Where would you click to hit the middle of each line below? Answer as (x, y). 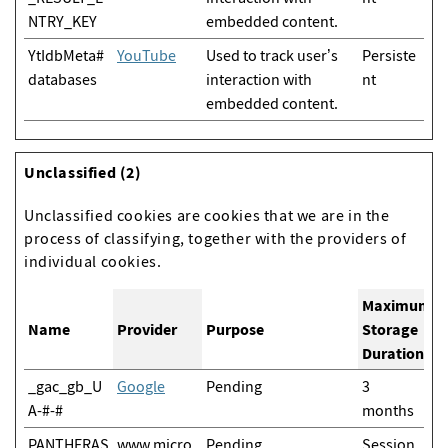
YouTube (146, 55)
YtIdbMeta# (66, 55)
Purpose (235, 329)
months (388, 410)
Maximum (397, 305)
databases (62, 79)
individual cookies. (93, 261)
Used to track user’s (272, 55)
